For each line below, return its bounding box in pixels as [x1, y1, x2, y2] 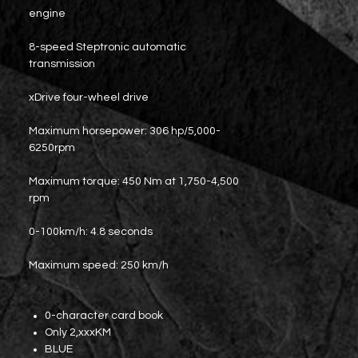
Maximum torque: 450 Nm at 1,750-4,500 [29, 176, 239, 187]
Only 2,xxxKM [45, 327, 111, 338]
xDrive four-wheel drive [29, 92, 149, 103]
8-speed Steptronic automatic [29, 42, 186, 53]
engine [29, 8, 66, 19]
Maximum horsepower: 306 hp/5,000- [29, 125, 221, 137]
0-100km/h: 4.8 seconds [29, 226, 153, 237]
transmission [29, 58, 95, 70]
